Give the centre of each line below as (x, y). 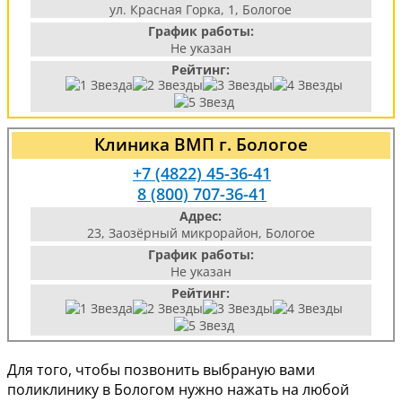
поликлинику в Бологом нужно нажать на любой (178, 389)
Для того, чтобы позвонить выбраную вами (161, 370)
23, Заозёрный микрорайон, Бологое (201, 233)
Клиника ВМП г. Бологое (201, 144)
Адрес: (201, 216)
